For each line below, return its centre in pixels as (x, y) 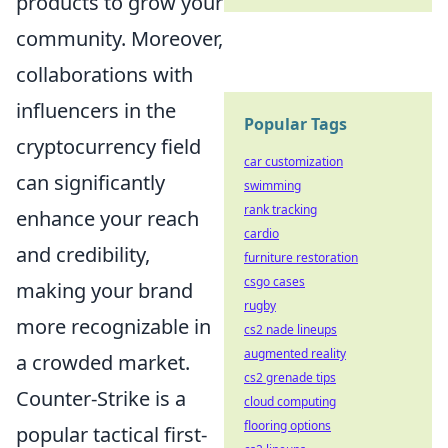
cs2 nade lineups (290, 329)
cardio (261, 233)
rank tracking (280, 209)
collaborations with (104, 75)
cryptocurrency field (108, 147)
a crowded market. (103, 363)
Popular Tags (295, 124)
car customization (293, 161)
